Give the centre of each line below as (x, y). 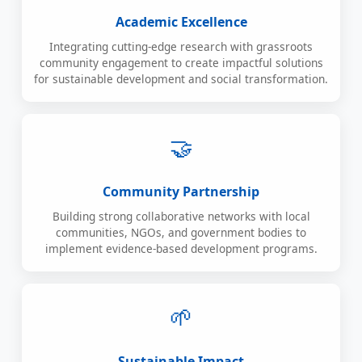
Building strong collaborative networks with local (181, 217)
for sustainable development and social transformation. (181, 79)
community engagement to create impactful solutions (181, 63)
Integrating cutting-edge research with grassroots (181, 47)
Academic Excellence (181, 22)
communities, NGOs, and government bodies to (181, 233)
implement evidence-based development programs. (181, 249)
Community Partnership (181, 192)
